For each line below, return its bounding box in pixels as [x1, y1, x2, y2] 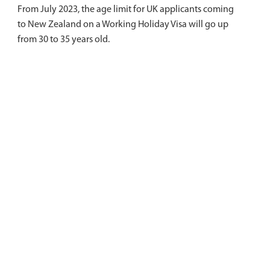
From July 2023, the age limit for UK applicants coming [17, 5, 234, 15]
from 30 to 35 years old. [17, 35, 110, 45]
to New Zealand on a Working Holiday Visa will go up [17, 20, 228, 30]
